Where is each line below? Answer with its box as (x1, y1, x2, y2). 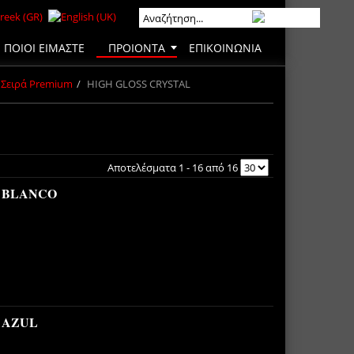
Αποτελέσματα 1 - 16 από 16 (107, 160, 240, 175)
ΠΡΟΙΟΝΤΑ (108, 40, 165, 55)
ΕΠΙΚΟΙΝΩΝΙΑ (189, 40, 262, 55)
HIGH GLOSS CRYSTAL (87, 76, 190, 91)
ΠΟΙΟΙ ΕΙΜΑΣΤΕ (4, 40, 85, 55)
